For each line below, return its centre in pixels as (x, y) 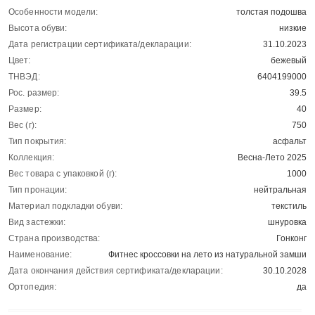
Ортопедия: (33, 287)
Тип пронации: (38, 190)
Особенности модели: (53, 12)
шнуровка (287, 223)
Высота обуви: (38, 28)
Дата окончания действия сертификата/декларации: (116, 271)
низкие (293, 28)
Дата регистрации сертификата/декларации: (100, 45)
